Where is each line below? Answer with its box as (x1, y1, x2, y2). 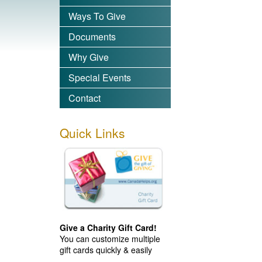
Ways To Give (68, 9, 126, 23)
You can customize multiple (60, 232, 160, 244)
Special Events (68, 71, 131, 84)
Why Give (68, 50, 109, 64)
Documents (68, 30, 116, 43)
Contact (68, 91, 101, 105)
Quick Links (60, 124, 125, 142)
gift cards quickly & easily (60, 243, 152, 256)
